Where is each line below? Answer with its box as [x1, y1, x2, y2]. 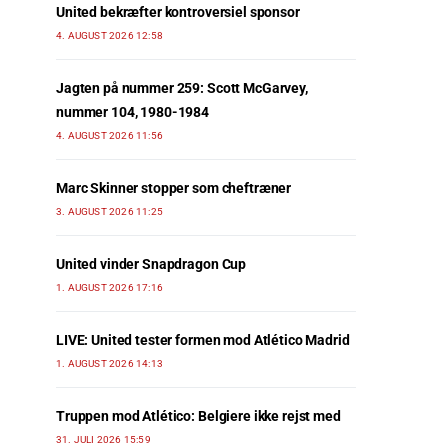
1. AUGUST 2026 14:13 [56, 358, 163, 370]
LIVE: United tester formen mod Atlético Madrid [56, 332, 350, 349]
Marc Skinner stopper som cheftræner [56, 180, 292, 197]
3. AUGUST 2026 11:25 [56, 206, 163, 218]
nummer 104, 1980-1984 [56, 104, 210, 121]
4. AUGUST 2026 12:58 [56, 30, 163, 42]
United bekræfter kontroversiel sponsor [56, 4, 300, 21]
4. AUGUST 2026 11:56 [56, 130, 163, 142]
